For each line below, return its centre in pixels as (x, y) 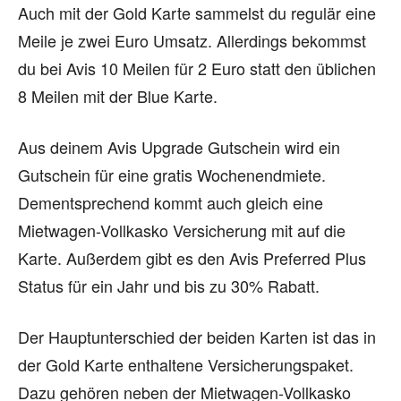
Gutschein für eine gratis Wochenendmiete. (172, 174)
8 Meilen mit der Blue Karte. (118, 95)
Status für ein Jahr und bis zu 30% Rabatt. (169, 285)
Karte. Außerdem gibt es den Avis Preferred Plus (192, 257)
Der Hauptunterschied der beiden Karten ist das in (197, 336)
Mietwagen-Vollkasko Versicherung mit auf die (182, 230)
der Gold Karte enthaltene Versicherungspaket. (186, 364)
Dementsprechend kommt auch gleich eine (171, 202)
